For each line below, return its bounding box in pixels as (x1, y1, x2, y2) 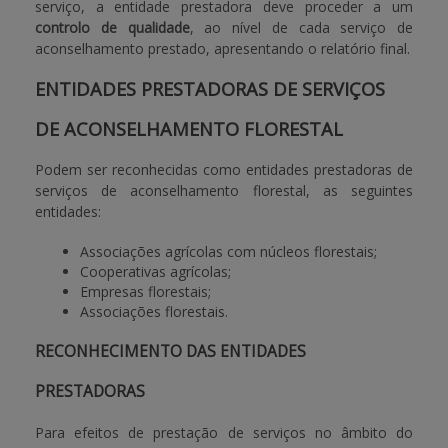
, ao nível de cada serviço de (189, 18, 413, 37)
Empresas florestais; (80, 282, 211, 301)
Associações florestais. (80, 302, 228, 321)
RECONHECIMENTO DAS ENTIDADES (35, 341, 306, 362)
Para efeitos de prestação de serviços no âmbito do (35, 423, 413, 442)
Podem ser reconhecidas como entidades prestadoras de (35, 160, 413, 179)
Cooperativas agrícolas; (80, 262, 231, 281)
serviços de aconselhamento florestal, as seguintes (35, 181, 413, 200)
